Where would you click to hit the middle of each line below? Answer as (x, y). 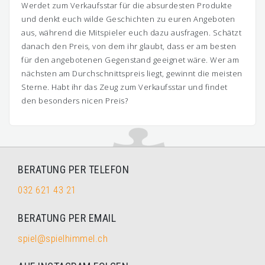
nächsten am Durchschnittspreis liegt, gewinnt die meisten (132, 73)
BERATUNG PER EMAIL (67, 218)
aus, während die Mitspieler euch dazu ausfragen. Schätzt (131, 33)
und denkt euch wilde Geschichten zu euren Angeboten (128, 19)
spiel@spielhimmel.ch (63, 238)
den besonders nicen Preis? (75, 101)
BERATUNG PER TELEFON (73, 169)
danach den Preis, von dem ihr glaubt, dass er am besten (129, 46)
